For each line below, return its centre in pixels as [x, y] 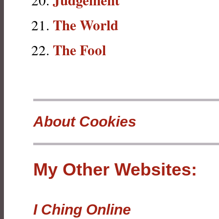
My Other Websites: [115, 169]
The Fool [79, 50]
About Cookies [85, 121]
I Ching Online [82, 209]
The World [86, 25]
